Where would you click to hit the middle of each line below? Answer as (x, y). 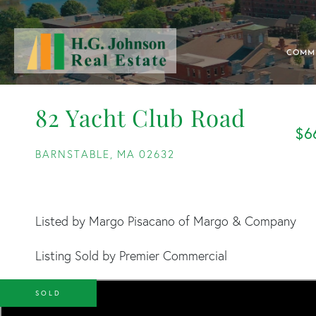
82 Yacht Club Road (140, 117)
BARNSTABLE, (74, 154)
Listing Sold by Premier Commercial (131, 256)
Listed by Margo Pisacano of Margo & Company (166, 221)
